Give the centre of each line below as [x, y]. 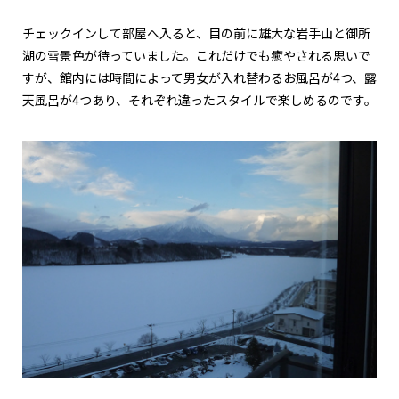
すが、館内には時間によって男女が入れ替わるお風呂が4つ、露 [199, 79]
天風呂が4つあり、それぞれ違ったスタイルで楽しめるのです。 [199, 101]
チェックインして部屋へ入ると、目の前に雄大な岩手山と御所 [196, 34]
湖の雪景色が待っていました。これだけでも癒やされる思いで [196, 57]
